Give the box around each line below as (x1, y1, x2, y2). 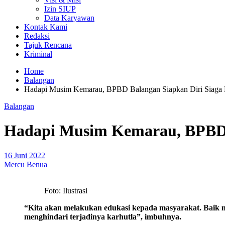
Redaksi (24, 32, 50, 40)
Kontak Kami (24, 23, 67, 31)
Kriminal (24, 50, 52, 58)
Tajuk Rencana (24, 41, 72, 49)
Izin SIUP (44, 5, 76, 13)
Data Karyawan (44, 14, 94, 22)
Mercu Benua (4, 160, 47, 169)
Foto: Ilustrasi (44, 186, 87, 195)
